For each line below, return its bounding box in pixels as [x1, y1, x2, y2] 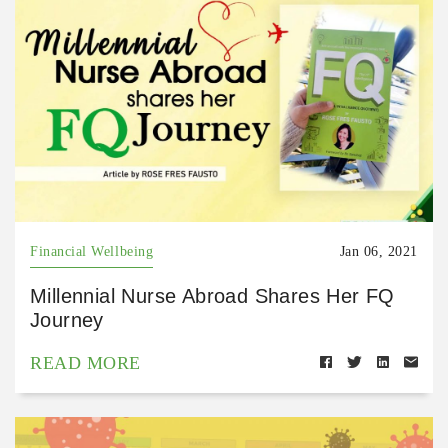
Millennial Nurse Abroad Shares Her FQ [30, 285, 395, 308]
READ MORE [30, 353, 141, 374]
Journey [30, 309, 104, 332]
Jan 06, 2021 [339, 244, 418, 260]
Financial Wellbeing [30, 244, 154, 260]
